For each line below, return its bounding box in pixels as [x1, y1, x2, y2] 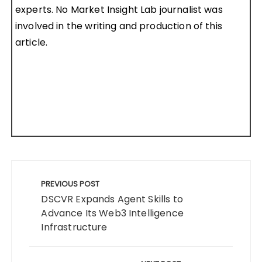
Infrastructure [41, 220, 108, 234]
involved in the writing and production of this [15, 19, 222, 33]
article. [15, 35, 48, 49]
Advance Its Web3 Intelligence [41, 206, 184, 220]
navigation [11, 173, 72, 198]
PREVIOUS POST [41, 178, 100, 189]
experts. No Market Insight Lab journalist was [15, 2, 223, 16]
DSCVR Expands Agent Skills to [41, 192, 183, 206]
